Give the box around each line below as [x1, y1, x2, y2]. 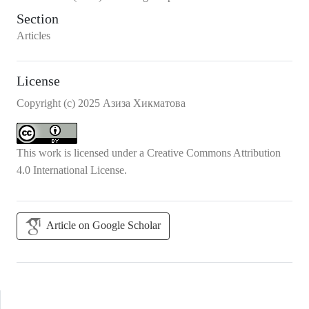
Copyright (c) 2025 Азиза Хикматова [17, 97, 186, 109]
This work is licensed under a [17, 147, 147, 159]
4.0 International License [17, 164, 124, 176]
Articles [17, 30, 50, 41]
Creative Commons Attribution [147, 147, 281, 159]
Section [17, 11, 59, 26]
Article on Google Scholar [46, 219, 161, 231]
